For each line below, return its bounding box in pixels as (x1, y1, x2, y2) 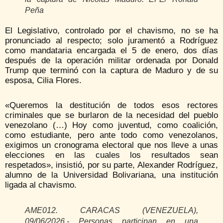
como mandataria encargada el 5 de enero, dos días (5, 46, 218, 56)
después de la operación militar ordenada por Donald (5, 56, 218, 66)
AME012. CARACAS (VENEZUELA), (25, 206, 198, 215)
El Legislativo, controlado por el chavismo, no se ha (5, 26, 218, 36)
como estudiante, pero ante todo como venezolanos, (5, 130, 218, 140)
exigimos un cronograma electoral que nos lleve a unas (5, 140, 218, 150)
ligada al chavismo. (5, 180, 77, 190)
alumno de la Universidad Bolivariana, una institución (5, 170, 218, 180)
